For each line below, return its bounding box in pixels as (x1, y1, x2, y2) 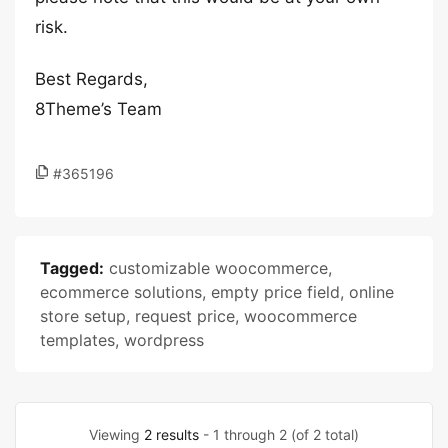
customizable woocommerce (109, 258, 328, 278)
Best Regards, (35, 69, 148, 89)
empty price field (211, 282, 340, 302)
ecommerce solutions (40, 282, 202, 302)
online (349, 282, 394, 302)
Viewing (89, 426, 144, 443)
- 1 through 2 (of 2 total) (199, 426, 359, 443)
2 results (144, 426, 199, 443)
